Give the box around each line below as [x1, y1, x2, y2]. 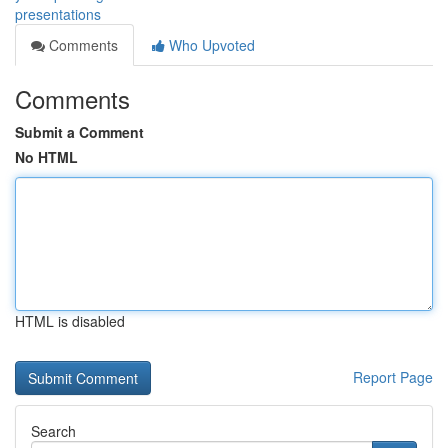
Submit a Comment [15, 122, 144, 142]
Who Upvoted [165, 35, 255, 55]
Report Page [353, 367, 433, 387]
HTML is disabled [15, 311, 125, 331]
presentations [15, 4, 101, 24]
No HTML [15, 147, 78, 167]
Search [31, 421, 76, 441]
